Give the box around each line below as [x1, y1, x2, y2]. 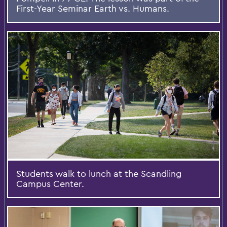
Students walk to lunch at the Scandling [16, 167, 181, 179]
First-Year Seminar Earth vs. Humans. [16, 3, 169, 15]
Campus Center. [16, 177, 84, 190]
